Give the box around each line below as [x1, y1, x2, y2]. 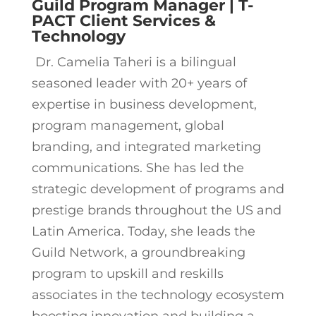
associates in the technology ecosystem [31, 286, 284, 303]
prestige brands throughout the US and [31, 202, 281, 218]
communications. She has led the [31, 159, 244, 176]
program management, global [31, 117, 224, 133]
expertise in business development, [31, 96, 257, 112]
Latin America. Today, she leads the [31, 223, 255, 239]
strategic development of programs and [31, 181, 284, 197]
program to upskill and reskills [31, 265, 224, 281]
